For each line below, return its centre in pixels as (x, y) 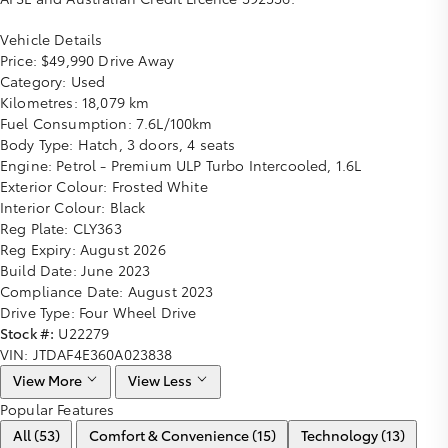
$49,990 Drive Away (108, 60)
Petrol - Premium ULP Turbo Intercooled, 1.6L (209, 165)
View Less (161, 379)
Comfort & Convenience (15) (182, 434)
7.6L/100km (174, 123)
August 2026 (120, 249)
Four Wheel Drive (137, 312)
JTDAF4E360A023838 (102, 354)
